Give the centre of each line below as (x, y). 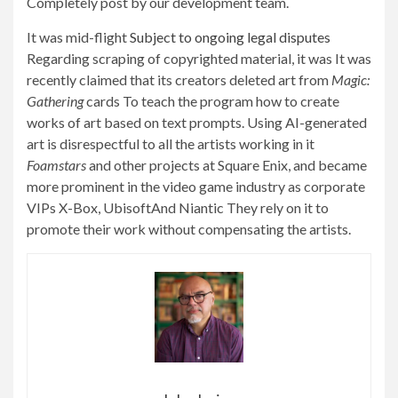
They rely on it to (276, 208)
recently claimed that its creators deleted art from (179, 80)
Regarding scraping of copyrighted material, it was (181, 59)
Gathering (56, 101)
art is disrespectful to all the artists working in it (171, 144)
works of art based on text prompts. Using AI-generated (197, 123)
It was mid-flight (78, 37)
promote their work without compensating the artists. (189, 229)
